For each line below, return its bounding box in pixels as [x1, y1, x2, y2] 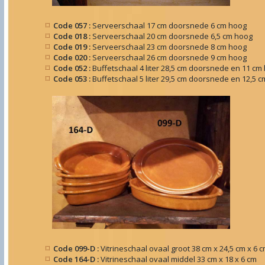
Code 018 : [53, 31, 92, 41]
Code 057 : [53, 20, 92, 31]
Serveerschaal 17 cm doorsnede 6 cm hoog [92, 20, 247, 31]
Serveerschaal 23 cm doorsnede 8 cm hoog [92, 41, 247, 52]
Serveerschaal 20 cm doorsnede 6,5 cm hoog [92, 31, 253, 41]
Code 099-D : [53, 243, 101, 254]
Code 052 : [53, 63, 92, 73]
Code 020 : [53, 52, 92, 63]
